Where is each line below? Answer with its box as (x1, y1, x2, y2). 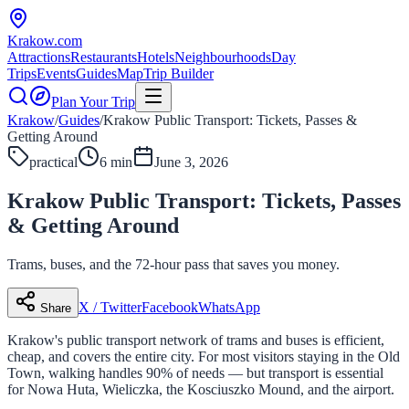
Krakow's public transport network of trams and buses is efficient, (7, 331, 384, 348)
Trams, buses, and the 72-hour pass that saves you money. (7, 256, 340, 272)
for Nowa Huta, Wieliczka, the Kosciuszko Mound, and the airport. (7, 381, 394, 397)
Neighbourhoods (174, 49, 271, 65)
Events (37, 66, 76, 81)
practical (29, 154, 78, 170)
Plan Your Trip (51, 94, 135, 110)
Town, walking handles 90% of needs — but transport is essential (7, 364, 383, 381)
